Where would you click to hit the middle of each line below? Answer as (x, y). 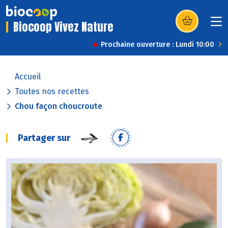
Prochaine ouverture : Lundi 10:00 (158, 45)
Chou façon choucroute (59, 106)
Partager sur (44, 138)
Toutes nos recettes (52, 92)
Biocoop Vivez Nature (63, 27)
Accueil (28, 77)
